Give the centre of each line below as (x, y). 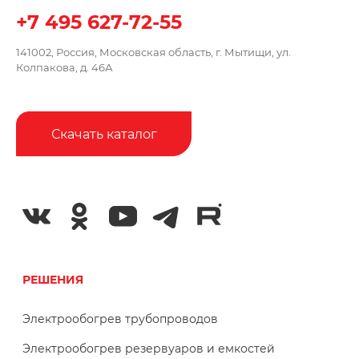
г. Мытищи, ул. (253, 52)
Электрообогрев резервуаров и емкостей (149, 349)
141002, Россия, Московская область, (116, 52)
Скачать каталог (104, 134)
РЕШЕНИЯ (53, 280)
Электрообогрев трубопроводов (121, 319)
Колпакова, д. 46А (65, 68)
